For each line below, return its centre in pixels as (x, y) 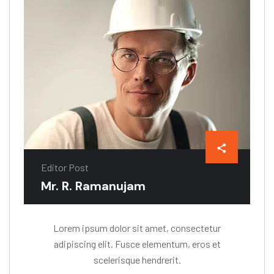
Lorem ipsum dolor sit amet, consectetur (137, 228)
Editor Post (65, 168)
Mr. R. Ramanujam (93, 186)
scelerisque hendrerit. (137, 260)
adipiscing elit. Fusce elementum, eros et (137, 244)
